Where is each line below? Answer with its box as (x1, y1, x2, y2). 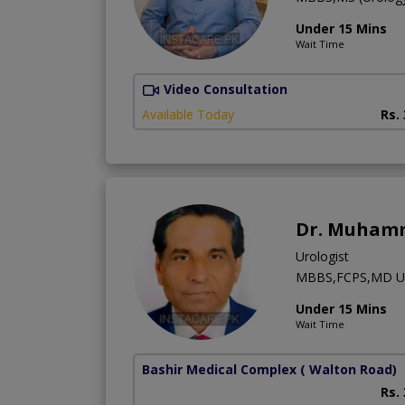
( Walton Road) (300, 360, 397, 378)
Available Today (142, 105, 234, 123)
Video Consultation (164, 80, 287, 98)
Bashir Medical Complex (142, 360, 297, 378)
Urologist (296, 247, 349, 265)
